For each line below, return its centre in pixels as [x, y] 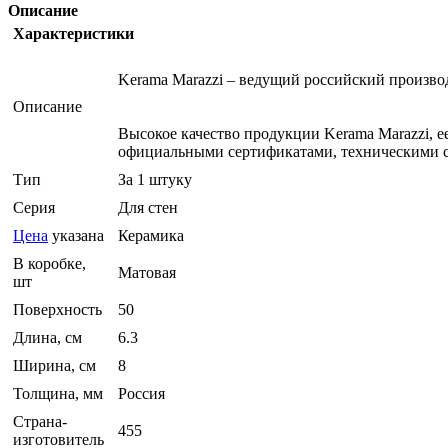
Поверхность [57, 310]
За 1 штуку [155, 180]
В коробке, [49, 264]
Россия [141, 394]
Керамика [151, 236]
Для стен [148, 208]
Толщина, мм [58, 394]
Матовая [147, 273]
